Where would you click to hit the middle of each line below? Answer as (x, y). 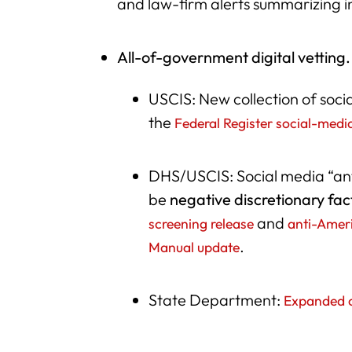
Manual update (194, 247)
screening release (202, 224)
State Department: (216, 300)
